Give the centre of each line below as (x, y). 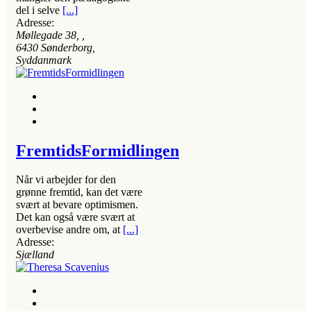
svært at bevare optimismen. (77, 205)
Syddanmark (44, 60)
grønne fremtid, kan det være (79, 192)
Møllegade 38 (46, 35)
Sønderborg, (68, 47)
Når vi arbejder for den (66, 180)
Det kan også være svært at (75, 217)
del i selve (39, 10)
